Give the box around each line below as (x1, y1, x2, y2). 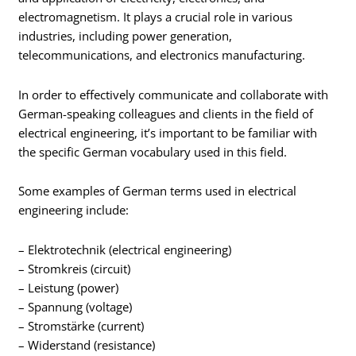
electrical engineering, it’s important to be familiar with (18, 124, 318, 141)
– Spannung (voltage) (18, 298, 133, 315)
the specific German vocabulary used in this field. (18, 143, 288, 160)
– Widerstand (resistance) (18, 336, 156, 353)
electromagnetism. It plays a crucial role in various (18, 9, 293, 25)
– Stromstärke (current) (18, 317, 145, 334)
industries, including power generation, (18, 28, 233, 44)
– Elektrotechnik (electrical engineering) (18, 241, 232, 257)
